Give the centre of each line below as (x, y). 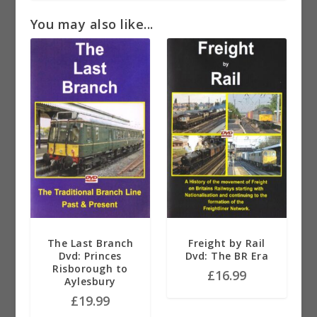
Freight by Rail (227, 243)
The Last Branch (90, 243)
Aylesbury (90, 281)
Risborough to (90, 268)
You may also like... (92, 24)
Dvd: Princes (90, 255)
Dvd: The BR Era (227, 255)
